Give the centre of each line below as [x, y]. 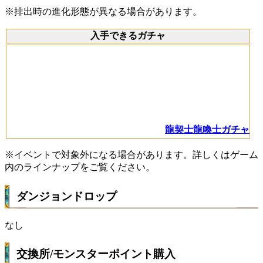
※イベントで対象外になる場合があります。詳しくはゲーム [131, 155]
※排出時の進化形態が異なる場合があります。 [103, 12]
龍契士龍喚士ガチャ [207, 130]
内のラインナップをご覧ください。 [80, 167]
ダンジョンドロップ [67, 196]
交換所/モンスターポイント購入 [96, 254]
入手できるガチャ [128, 36]
